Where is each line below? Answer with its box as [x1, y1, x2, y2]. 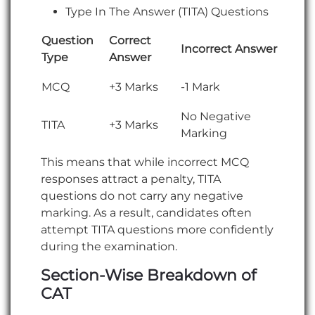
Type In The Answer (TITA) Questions [65, 4, 269, 18]
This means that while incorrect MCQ [41, 155, 249, 169]
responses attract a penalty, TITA [41, 172, 221, 186]
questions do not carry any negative [41, 188, 243, 202]
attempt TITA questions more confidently [41, 222, 274, 236]
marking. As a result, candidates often [41, 205, 252, 219]
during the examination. [41, 239, 177, 253]
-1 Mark [181, 79, 220, 94]
